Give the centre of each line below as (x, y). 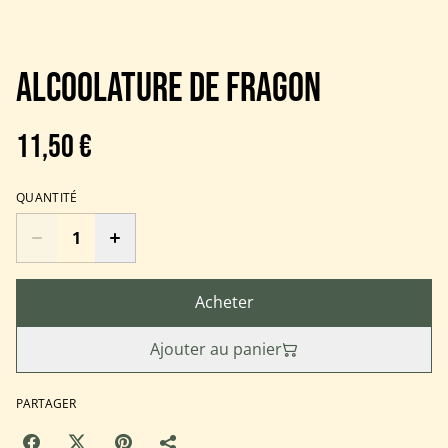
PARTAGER (46, 404)
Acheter (224, 302)
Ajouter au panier (216, 349)
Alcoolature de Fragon (168, 89)
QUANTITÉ (47, 198)
